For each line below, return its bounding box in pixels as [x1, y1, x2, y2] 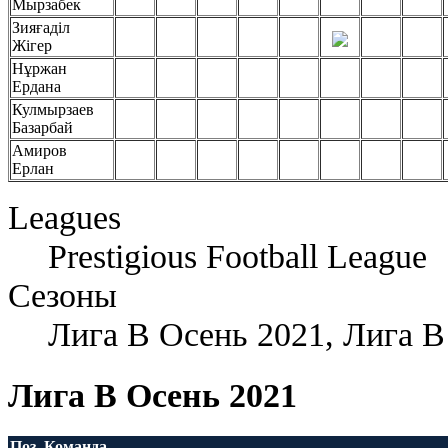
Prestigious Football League [48, 237, 427, 276]
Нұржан [12, 60, 67, 78]
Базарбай [12, 119, 73, 137]
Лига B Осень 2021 [8, 375, 297, 414]
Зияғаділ [12, 19, 70, 37]
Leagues [8, 198, 121, 237]
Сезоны [8, 276, 117, 315]
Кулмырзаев [12, 101, 94, 119]
